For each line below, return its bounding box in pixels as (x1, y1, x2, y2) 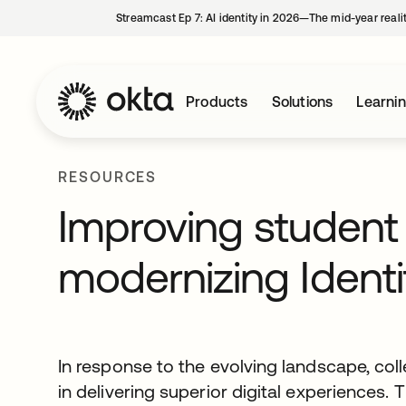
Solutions (271, 93, 333, 110)
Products (186, 93, 248, 110)
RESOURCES (58, 169, 158, 185)
